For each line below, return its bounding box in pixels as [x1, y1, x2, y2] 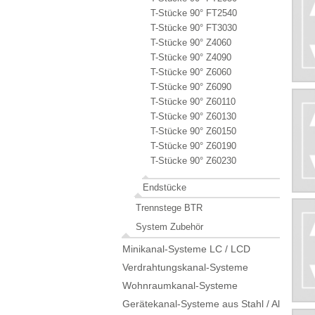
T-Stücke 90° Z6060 [150, 66, 231, 77]
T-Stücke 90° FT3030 [150, 22, 237, 33]
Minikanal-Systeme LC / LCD [122, 243, 250, 255]
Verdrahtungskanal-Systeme [122, 261, 248, 273]
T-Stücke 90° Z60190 [150, 140, 236, 151]
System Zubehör [136, 221, 203, 232]
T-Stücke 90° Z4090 [150, 51, 231, 63]
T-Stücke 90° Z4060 [150, 37, 231, 48]
